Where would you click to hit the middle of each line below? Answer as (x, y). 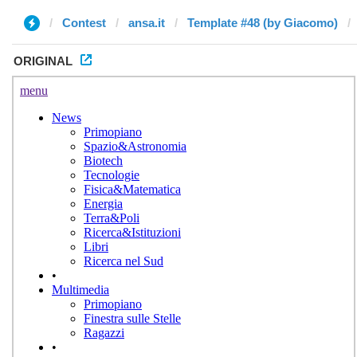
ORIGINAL (43, 61)
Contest (84, 23)
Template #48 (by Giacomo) (263, 23)
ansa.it (147, 23)
